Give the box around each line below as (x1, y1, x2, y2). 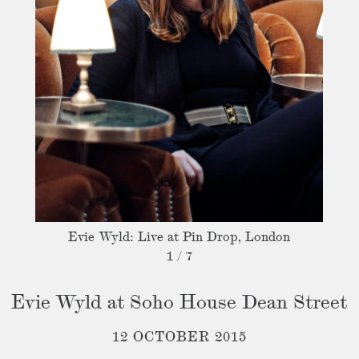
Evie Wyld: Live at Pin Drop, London (68, 232, 291, 244)
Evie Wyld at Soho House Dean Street (11, 294, 348, 313)
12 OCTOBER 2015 (111, 331, 247, 344)
